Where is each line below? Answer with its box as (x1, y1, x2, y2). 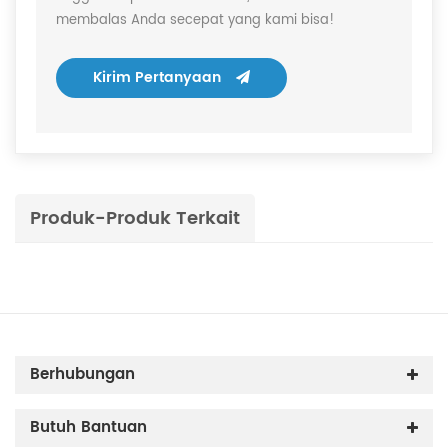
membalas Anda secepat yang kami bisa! (56, 10, 334, 32)
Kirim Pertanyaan (93, 66, 221, 90)
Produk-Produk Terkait (30, 204, 240, 234)
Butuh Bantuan (30, 415, 147, 441)
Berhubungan (30, 362, 135, 388)
